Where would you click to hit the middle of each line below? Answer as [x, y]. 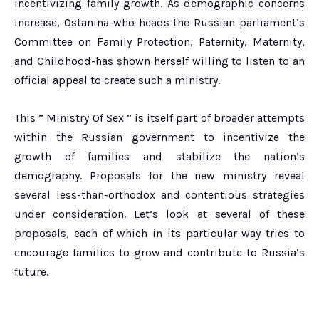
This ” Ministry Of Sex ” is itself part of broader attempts [159, 117]
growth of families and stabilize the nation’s [159, 156]
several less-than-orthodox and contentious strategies [159, 194]
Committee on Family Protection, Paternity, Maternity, [159, 41]
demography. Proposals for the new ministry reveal [159, 175]
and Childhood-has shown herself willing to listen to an [159, 61]
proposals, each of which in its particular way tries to [159, 233]
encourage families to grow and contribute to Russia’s [159, 252]
